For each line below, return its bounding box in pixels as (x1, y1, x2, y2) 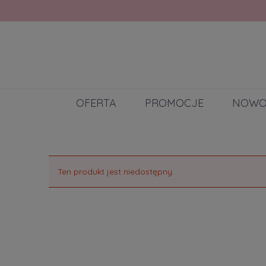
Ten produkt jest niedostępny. (58, 166, 174, 178)
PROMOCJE (145, 96, 204, 110)
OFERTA (76, 96, 116, 110)
